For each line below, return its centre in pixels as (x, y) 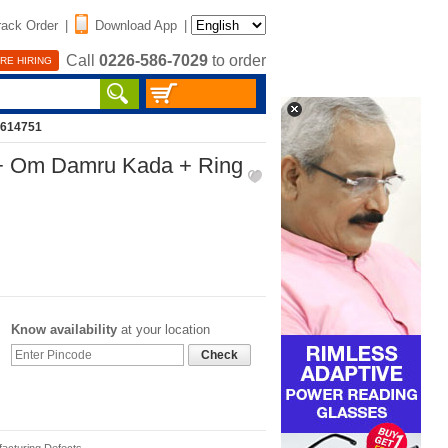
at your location (163, 329)
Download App (136, 25)
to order (237, 61)
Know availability (64, 329)
